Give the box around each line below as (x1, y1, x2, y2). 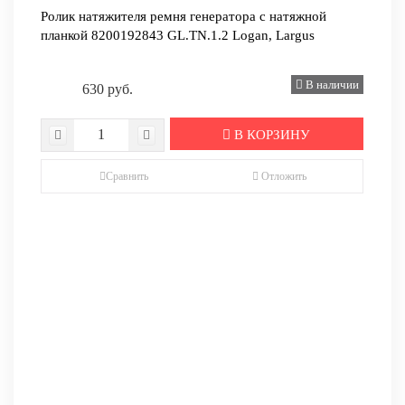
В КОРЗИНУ (231, 127, 311, 143)
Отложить (258, 169, 306, 183)
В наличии (303, 78, 359, 92)
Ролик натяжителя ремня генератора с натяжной (41, 9, 326, 24)
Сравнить (106, 169, 149, 183)
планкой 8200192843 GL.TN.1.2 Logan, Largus (41, 28, 315, 43)
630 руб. (81, 81, 133, 98)
